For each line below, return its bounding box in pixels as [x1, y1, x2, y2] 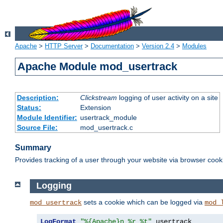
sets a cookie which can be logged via [82, 198, 205, 206]
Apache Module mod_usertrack [17, 60, 178, 73]
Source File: [16, 123, 58, 132]
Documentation [91, 42, 134, 50]
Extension [80, 104, 111, 112]
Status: [16, 104, 41, 112]
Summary [15, 143, 51, 152]
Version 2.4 [142, 42, 174, 50]
